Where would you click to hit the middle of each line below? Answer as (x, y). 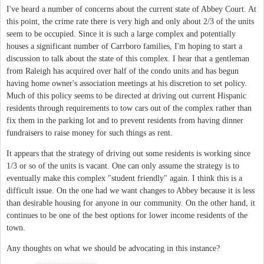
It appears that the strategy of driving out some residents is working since (128, 153)
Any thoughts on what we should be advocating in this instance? (113, 248)
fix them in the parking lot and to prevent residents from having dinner (125, 120)
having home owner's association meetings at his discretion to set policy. (127, 83)
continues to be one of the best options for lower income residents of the (127, 215)
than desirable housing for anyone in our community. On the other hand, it (131, 203)
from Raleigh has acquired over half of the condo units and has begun (123, 71)
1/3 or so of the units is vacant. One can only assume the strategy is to (123, 166)
